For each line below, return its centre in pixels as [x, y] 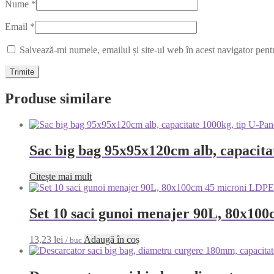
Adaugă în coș [112, 239]
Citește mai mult [61, 176]
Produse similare [58, 99]
